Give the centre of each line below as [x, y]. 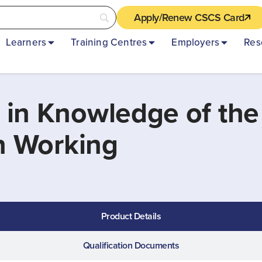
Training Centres [109, 42]
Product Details [131, 216]
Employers [196, 42]
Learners [26, 42]
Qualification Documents [131, 245]
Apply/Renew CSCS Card [189, 17]
